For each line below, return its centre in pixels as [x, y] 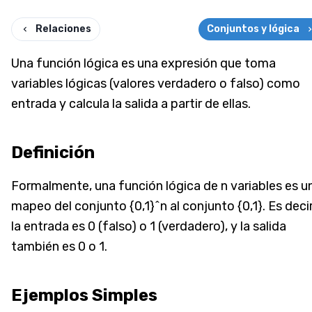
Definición [53, 153]
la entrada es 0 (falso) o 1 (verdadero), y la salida [149, 227]
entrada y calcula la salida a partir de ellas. [131, 104]
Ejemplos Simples [84, 296]
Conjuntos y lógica [253, 29]
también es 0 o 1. [59, 247]
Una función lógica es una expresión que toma [143, 64]
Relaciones [63, 29]
